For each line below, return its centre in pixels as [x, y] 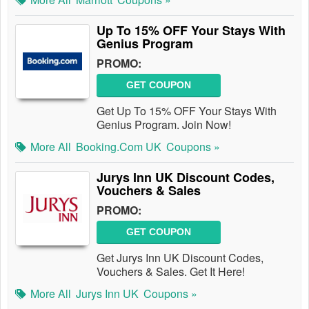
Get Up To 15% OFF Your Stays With [187, 111]
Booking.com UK [119, 147]
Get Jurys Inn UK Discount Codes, [180, 258]
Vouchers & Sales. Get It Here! [171, 271]
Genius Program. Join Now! [164, 124]
